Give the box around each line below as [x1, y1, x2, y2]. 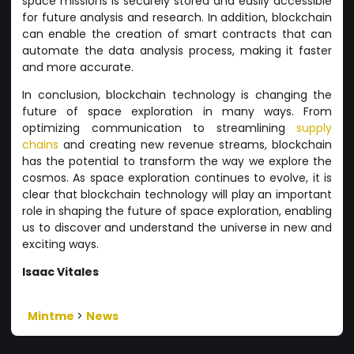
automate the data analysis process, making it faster [22, 43, 332, 58]
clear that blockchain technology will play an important [22, 186, 332, 202]
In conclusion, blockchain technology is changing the [22, 87, 332, 103]
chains [22, 137, 58, 153]
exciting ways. [22, 236, 99, 252]
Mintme [28, 308, 77, 324]
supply [296, 120, 332, 136]
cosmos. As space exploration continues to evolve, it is [22, 170, 332, 186]
